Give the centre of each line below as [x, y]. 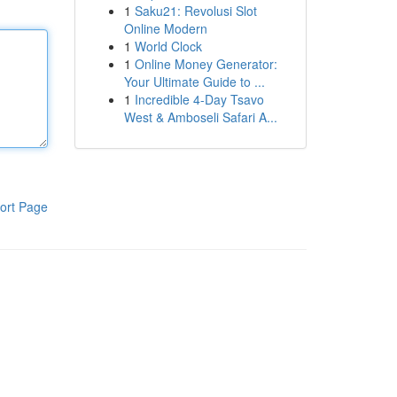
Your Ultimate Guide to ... [194, 82]
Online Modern [165, 28]
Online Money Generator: [206, 64]
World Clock [168, 46]
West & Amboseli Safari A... [200, 117]
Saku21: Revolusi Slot [195, 11]
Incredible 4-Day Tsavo [199, 99]
